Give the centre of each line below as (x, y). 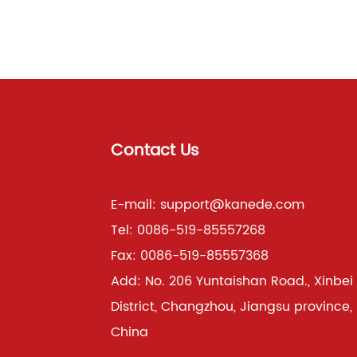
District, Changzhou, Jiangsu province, (231, 307)
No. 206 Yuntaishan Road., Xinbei (249, 282)
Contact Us (155, 151)
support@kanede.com (232, 205)
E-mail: (135, 205)
